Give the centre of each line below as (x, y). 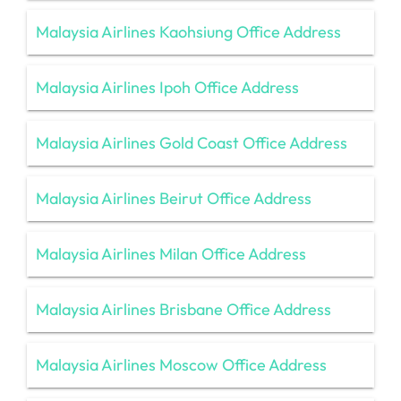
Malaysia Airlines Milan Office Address (171, 253)
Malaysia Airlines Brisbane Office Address (183, 309)
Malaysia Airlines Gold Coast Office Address (192, 142)
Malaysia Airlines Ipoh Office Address (167, 87)
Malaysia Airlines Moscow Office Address (181, 364)
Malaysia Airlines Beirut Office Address (174, 198)
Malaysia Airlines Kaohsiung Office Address (188, 31)
